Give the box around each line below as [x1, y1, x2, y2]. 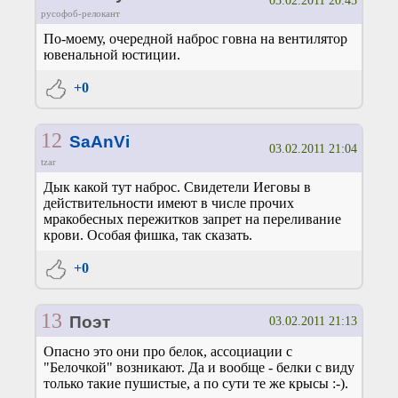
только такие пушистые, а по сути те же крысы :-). [44, 376, 348, 392]
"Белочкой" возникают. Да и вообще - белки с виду [44, 360, 354, 376]
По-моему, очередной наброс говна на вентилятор [44, 31, 347, 47]
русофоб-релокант [40, 8, 120, 20]
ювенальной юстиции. [44, 47, 180, 63]
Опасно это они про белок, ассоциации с [44, 344, 292, 360]
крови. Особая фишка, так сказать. [44, 227, 252, 243]
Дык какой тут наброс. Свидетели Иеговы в [44, 179, 311, 195]
